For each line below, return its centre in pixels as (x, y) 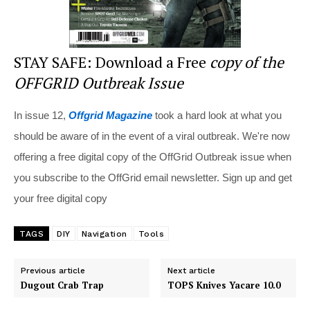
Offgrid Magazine (110, 116)
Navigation (104, 234)
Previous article (53, 271)
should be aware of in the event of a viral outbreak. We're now (152, 136)
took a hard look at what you (217, 116)
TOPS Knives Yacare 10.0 (224, 285)
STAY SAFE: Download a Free (112, 62)
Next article (192, 271)
